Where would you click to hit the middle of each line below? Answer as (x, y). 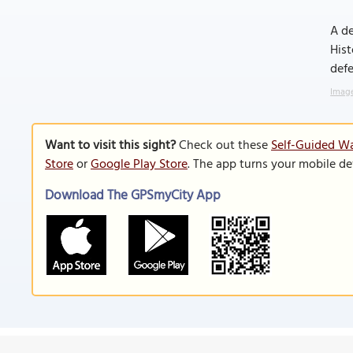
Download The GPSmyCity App (133, 196)
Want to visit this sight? (110, 146)
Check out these (223, 146)
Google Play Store (139, 165)
